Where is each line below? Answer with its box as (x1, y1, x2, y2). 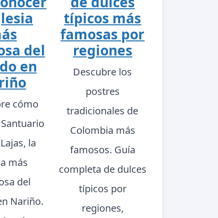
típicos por (78, 182, 127, 195)
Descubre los (73, 65, 132, 78)
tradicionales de (67, 104, 139, 117)
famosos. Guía (70, 143, 135, 156)
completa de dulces (58, 162, 146, 176)
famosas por (60, 24, 145, 43)
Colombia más (70, 123, 135, 137)
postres (85, 84, 120, 98)
